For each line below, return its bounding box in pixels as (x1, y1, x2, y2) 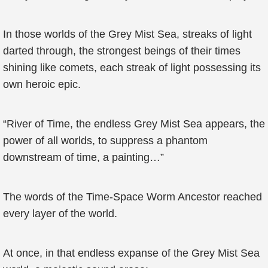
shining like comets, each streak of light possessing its (3, 62, 261, 74)
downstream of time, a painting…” (3, 151, 164, 163)
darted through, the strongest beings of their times (3, 45, 240, 57)
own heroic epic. (3, 78, 81, 90)
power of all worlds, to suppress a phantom (3, 135, 208, 147)
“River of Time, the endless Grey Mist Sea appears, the (3, 118, 265, 130)
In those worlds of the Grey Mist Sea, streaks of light (3, 28, 252, 40)
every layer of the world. (3, 208, 117, 220)
